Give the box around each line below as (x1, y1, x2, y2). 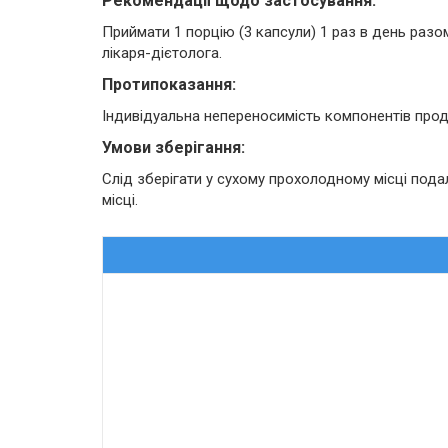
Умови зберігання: (102, 138, 245, 157)
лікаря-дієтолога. (102, 44, 222, 62)
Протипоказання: (102, 75, 236, 94)
